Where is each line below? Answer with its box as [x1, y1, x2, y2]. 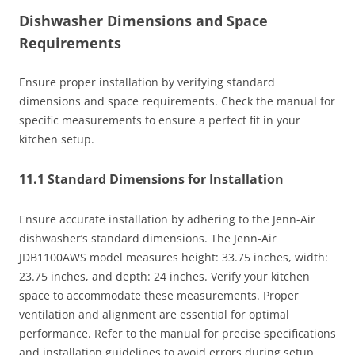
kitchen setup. [19, 132, 94, 147]
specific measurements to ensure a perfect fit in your [19, 113, 300, 128]
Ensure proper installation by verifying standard [19, 74, 275, 90]
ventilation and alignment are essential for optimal [19, 307, 289, 323]
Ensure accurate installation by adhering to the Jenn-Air [19, 212, 315, 227]
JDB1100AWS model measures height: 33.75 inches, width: [19, 250, 328, 265]
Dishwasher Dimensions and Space [19, 11, 268, 31]
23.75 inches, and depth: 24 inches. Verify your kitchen [19, 269, 310, 284]
